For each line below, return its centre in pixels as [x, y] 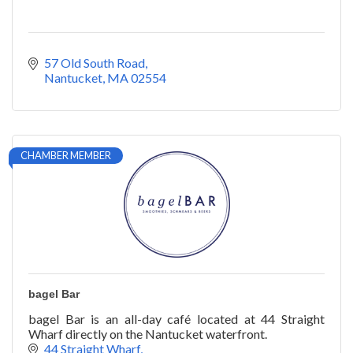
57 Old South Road [95, 62]
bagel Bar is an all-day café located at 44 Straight [176, 318]
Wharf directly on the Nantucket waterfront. [148, 333]
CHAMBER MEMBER [66, 155]
